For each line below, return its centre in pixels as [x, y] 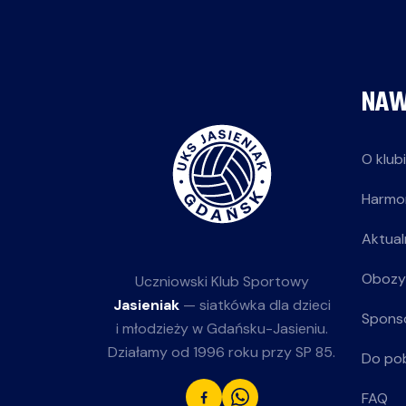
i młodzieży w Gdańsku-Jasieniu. [222, 329]
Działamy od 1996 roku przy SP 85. [222, 352]
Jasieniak [146, 305]
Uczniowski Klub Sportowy [222, 281]
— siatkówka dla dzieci [255, 305]
